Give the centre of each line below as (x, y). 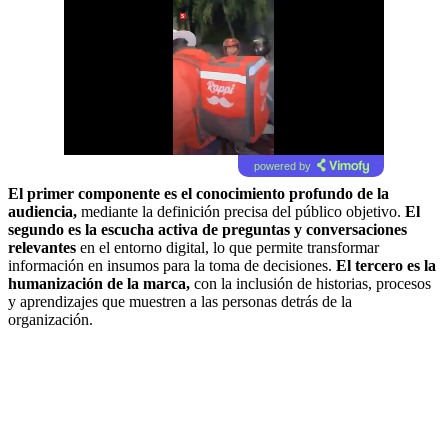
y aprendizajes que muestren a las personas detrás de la (180, 301)
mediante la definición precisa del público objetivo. (241, 211)
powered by (282, 165)
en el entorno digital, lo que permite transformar (227, 247)
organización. (50, 319)
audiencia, (42, 211)
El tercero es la (386, 265)
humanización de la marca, (99, 283)
